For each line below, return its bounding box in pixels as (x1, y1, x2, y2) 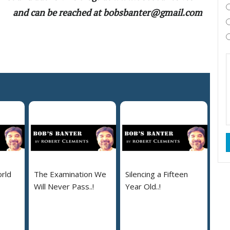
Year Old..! (125, 181, 161, 191)
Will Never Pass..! (34, 181, 94, 191)
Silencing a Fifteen (125, 168, 188, 179)
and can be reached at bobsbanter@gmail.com (13, 6, 202, 18)
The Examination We (34, 168, 106, 179)
